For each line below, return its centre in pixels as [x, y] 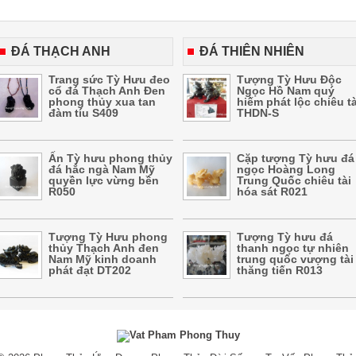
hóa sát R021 [272, 192]
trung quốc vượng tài [295, 259]
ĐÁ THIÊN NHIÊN [252, 51]
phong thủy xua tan [102, 102]
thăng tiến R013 [280, 270]
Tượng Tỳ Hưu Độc [289, 79]
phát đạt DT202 [90, 270]
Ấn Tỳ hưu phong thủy [110, 158]
